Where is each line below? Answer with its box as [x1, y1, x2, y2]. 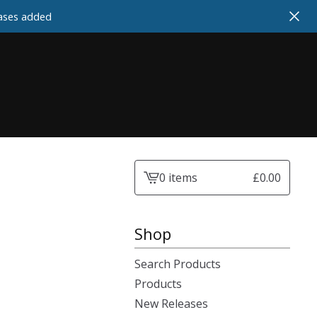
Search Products [134, 256, 221, 272]
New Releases [134, 296, 208, 311]
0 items [159, 170, 197, 185]
